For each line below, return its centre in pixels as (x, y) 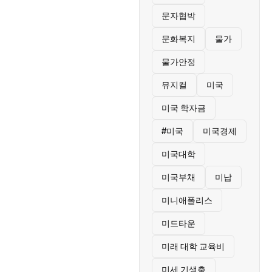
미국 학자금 (183, 108)
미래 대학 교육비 (193, 246)
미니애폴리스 (187, 200)
